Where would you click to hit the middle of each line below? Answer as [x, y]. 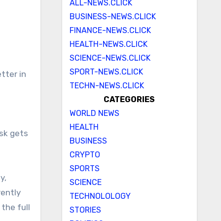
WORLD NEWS [94, 113]
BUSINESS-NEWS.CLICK [112, 17]
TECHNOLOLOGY [100, 196]
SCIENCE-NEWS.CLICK [110, 58]
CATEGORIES [129, 99]
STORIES [85, 210]
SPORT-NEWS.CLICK [106, 72]
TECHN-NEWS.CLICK [107, 86]
